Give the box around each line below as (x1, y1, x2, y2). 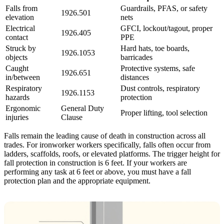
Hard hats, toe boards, (120, 43, 189, 52)
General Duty (61, 103, 104, 112)
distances (120, 72, 149, 81)
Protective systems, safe (120, 63, 195, 72)
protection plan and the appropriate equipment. (4, 176, 150, 185)
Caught (5, 63, 28, 72)
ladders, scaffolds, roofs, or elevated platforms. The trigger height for (4, 149, 220, 158)
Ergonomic (5, 103, 40, 112)
